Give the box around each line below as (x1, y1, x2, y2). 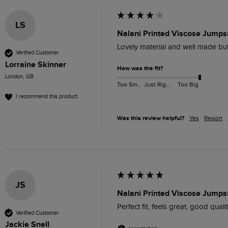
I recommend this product (16, 93, 77, 100)
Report (204, 115, 222, 122)
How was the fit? (117, 64, 163, 72)
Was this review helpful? (117, 115, 184, 122)
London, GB (5, 73, 34, 80)
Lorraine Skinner (5, 59, 66, 70)
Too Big (177, 81, 198, 89)
